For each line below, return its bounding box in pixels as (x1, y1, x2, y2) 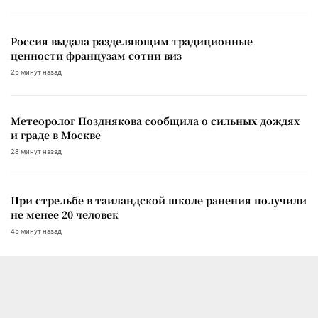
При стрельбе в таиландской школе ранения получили (11, 193, 307, 208)
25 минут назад (11, 68, 62, 77)
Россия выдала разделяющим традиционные (11, 34, 253, 49)
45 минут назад (11, 227, 62, 236)
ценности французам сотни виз (11, 48, 182, 63)
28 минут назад (11, 148, 62, 156)
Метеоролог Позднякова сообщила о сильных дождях (11, 114, 300, 128)
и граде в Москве (11, 128, 101, 143)
